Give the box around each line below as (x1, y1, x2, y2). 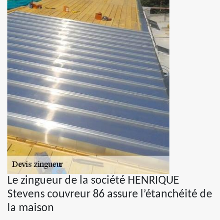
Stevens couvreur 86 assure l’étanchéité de (7, 189, 212, 200)
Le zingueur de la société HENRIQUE (7, 175, 179, 187)
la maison (7, 202, 54, 214)
